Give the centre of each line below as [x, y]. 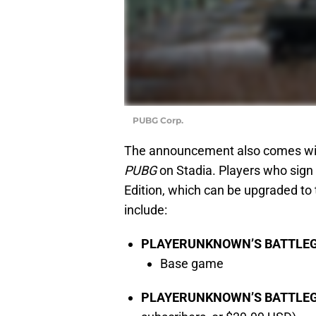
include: [146, 209]
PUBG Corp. [158, 120]
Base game [192, 263]
